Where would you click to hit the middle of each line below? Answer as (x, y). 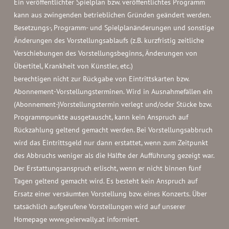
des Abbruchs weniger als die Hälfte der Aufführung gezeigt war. (114, 155)
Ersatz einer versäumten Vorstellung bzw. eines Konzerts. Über (110, 194)
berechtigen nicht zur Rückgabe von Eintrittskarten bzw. (101, 79)
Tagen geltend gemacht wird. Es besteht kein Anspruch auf (105, 181)
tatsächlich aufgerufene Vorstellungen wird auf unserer (99, 207)
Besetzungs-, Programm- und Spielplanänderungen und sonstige (114, 28)
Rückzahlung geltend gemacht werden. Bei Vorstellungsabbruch (113, 130)
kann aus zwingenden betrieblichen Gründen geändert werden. (112, 15)
